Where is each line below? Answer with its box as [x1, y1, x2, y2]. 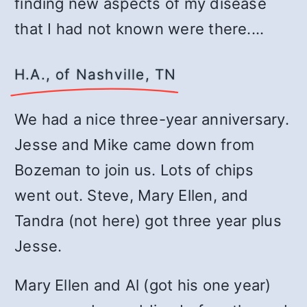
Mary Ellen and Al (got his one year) [14, 276, 271, 294]
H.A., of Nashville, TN [14, 66, 177, 83]
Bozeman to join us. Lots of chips [14, 161, 254, 179]
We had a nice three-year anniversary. [14, 110, 289, 128]
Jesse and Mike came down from [14, 136, 255, 153]
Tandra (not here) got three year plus [14, 212, 282, 230]
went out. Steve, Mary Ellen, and [14, 186, 249, 204]
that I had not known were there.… [14, 20, 264, 38]
